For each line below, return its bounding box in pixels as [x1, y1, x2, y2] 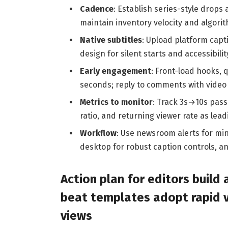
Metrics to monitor [79, 97, 153, 107]
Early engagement [79, 66, 151, 76]
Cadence [79, 4, 113, 14]
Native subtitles [79, 35, 142, 45]
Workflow [79, 128, 117, 138]
